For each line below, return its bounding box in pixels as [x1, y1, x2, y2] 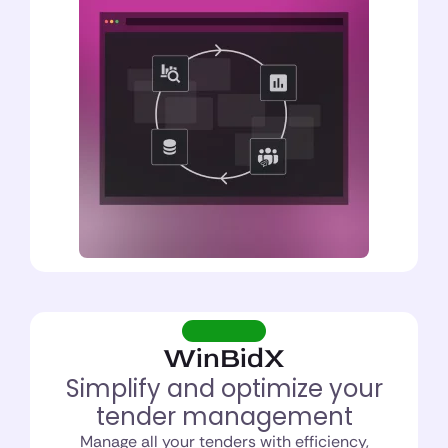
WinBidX [163, 341, 285, 376]
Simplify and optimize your [65, 372, 383, 405]
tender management [95, 400, 353, 433]
